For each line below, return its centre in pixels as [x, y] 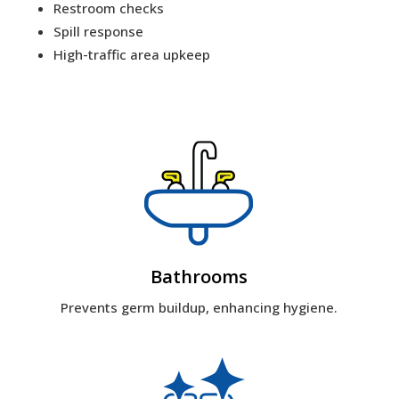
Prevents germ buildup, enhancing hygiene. [199, 308]
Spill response [98, 32]
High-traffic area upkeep [131, 55]
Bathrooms [199, 277]
